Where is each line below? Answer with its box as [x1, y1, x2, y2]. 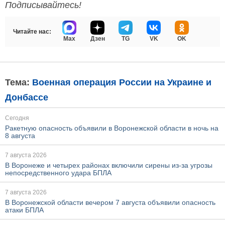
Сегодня [5, 115, 29, 122]
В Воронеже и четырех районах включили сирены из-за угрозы [5, 161, 212, 170]
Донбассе [5, 92, 48, 103]
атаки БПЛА [5, 206, 44, 214]
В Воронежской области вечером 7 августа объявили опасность [5, 198, 215, 207]
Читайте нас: [13, 28, 51, 36]
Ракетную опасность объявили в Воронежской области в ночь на [5, 124, 218, 133]
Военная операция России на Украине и [32, 77, 211, 88]
